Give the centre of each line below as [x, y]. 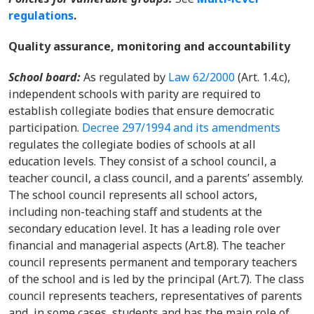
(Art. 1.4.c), [262, 77]
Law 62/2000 [202, 77]
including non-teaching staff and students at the [135, 212]
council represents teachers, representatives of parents [155, 296]
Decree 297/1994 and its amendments [181, 128]
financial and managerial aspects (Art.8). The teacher [147, 245]
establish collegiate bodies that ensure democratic [141, 111]
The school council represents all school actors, [133, 195]
